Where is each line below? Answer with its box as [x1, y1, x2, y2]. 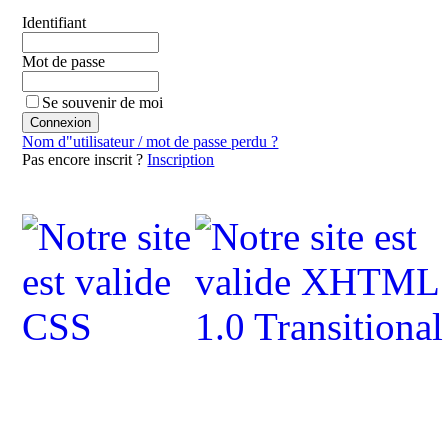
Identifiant [22, 13, 87, 31]
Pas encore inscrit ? [22, 150, 148, 168]
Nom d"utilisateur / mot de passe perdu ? [22, 132, 279, 150]
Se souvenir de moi [42, 93, 164, 111]
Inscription [147, 150, 215, 168]
